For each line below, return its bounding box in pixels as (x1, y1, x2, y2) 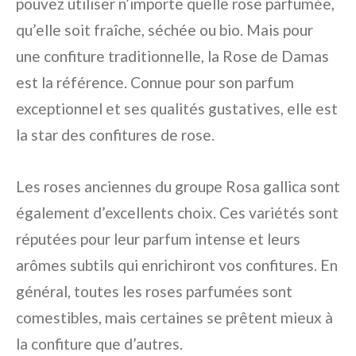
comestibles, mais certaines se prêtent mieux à (16, 308, 333, 327)
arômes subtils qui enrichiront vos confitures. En (16, 256, 338, 275)
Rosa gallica (226, 177, 307, 196)
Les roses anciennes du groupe (16, 177, 226, 196)
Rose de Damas (222, 47, 329, 66)
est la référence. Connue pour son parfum (16, 73, 294, 92)
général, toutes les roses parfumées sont (16, 282, 292, 301)
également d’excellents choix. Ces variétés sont (16, 203, 339, 222)
